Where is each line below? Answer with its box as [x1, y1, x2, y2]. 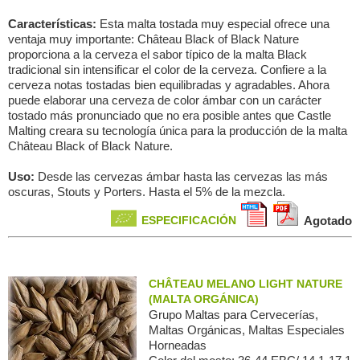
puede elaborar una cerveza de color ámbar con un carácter [8, 93, 321, 107]
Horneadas [149, 338, 207, 352]
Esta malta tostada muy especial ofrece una [100, 17, 329, 31]
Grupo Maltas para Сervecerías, [149, 308, 318, 321]
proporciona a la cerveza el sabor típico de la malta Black [8, 47, 307, 61]
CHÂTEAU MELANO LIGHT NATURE [149, 277, 342, 290]
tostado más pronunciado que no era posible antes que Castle [8, 108, 331, 122]
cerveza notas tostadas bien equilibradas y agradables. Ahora [8, 78, 329, 92]
